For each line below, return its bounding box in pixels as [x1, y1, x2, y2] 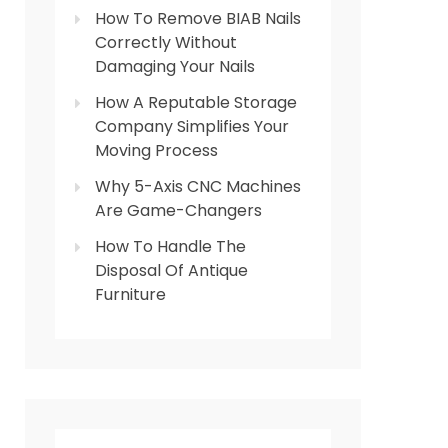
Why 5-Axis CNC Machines [95, 175, 301, 199]
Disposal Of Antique [95, 259, 248, 283]
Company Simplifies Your [95, 115, 289, 139]
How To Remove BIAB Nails [95, 7, 301, 31]
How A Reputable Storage [95, 91, 297, 115]
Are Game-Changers [95, 199, 262, 223]
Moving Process [95, 139, 218, 163]
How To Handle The [95, 235, 246, 259]
